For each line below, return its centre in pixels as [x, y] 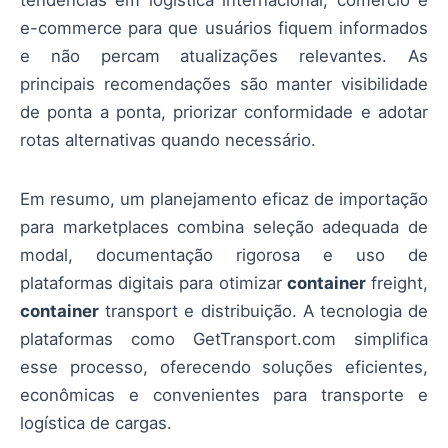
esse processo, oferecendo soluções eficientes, [224, 366]
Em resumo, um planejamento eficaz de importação [224, 198]
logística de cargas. [96, 422]
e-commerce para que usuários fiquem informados [224, 28]
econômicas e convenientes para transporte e [224, 394]
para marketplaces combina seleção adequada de [224, 226]
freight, [397, 282]
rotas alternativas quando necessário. [168, 140]
